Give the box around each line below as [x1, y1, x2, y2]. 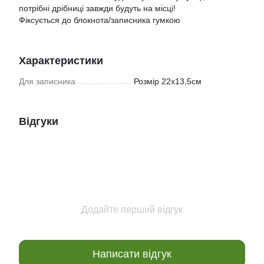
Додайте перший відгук [81, 204, 183, 214]
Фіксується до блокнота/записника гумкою [19, 15, 180, 25]
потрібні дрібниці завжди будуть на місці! [19, 4, 176, 13]
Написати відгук [93, 247, 171, 260]
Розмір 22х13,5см [134, 77, 202, 86]
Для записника [19, 77, 75, 86]
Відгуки [19, 115, 58, 127]
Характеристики [19, 55, 103, 67]
